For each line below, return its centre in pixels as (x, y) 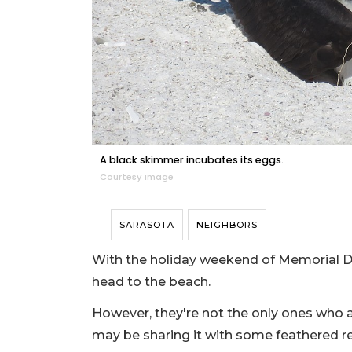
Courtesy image (137, 176)
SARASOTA (147, 224)
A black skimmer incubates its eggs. (192, 159)
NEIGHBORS (227, 224)
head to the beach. (153, 281)
